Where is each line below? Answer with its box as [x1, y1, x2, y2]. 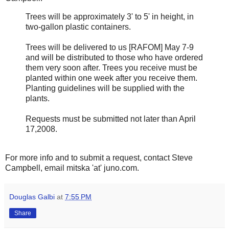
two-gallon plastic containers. [26, 22, 131, 31]
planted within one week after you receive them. [26, 73, 197, 82]
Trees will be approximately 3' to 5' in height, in [26, 12, 194, 21]
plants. [26, 94, 50, 103]
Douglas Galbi [9, 192, 55, 201]
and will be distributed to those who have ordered [26, 53, 203, 62]
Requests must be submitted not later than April [26, 114, 196, 123]
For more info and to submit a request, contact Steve [5, 153, 193, 162]
